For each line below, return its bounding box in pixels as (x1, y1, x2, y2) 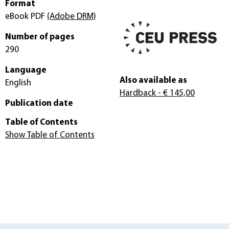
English (5, 78, 31, 87)
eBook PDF (5, 12, 47, 21)
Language (5, 65, 47, 75)
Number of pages (5, 32, 75, 41)
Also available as (120, 76, 187, 85)
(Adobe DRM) (47, 12, 96, 21)
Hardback (120, 89, 156, 98)
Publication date (5, 99, 73, 108)
